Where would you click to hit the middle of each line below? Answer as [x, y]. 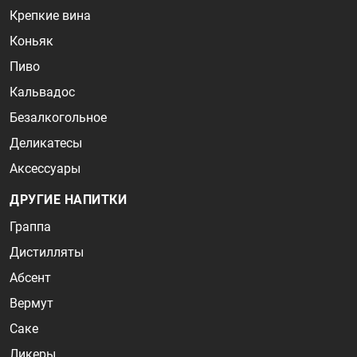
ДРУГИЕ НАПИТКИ [68, 200]
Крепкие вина [50, 16]
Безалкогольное [58, 118]
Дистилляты [47, 252]
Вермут [31, 303]
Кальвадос [42, 92]
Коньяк [31, 41]
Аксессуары [45, 169]
